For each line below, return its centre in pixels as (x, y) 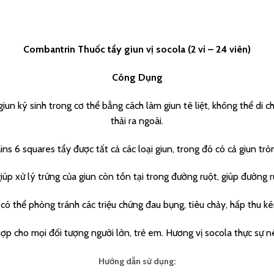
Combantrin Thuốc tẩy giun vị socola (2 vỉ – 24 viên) (137, 50)
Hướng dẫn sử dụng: (137, 261)
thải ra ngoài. (137, 120)
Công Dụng (137, 78)
